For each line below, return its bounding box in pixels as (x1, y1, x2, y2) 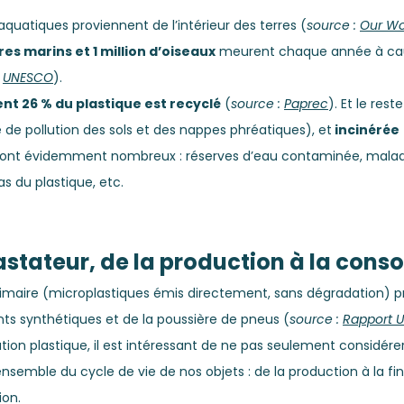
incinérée (332, 121, 399, 140)
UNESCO (3, 69, 53, 87)
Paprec (284, 95, 328, 114)
